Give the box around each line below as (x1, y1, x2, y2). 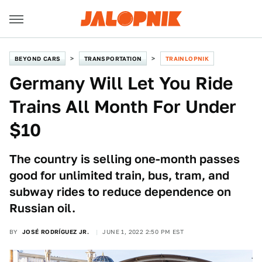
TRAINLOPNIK (165, 55, 209, 62)
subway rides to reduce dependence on (9, 185, 231, 199)
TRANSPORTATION (84, 55, 142, 62)
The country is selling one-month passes (9, 152, 240, 166)
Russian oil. (9, 201, 75, 215)
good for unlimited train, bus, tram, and (9, 168, 229, 182)
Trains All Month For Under (9, 96, 236, 117)
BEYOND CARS (15, 55, 61, 62)
